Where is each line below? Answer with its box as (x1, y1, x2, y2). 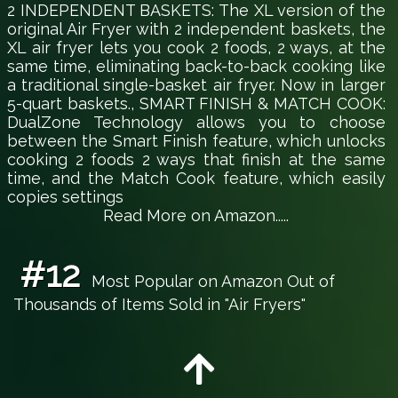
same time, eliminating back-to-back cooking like (7, 57, 386, 76)
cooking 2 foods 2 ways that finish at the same (7, 150, 386, 170)
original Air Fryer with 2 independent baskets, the (7, 20, 386, 39)
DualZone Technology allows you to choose (7, 113, 386, 132)
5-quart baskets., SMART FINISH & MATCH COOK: (7, 94, 386, 114)
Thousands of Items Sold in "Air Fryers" (12, 295, 306, 314)
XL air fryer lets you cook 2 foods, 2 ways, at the (7, 38, 386, 58)
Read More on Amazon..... (103, 206, 290, 226)
